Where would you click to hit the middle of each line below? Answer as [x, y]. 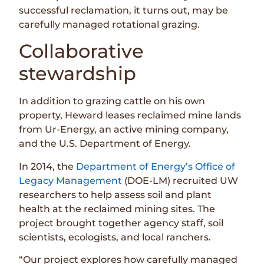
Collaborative [82, 51]
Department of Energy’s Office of [156, 166]
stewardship [78, 74]
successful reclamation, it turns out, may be [124, 11]
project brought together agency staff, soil [121, 223]
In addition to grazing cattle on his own [112, 101]
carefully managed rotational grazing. [110, 25]
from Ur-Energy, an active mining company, [124, 130]
